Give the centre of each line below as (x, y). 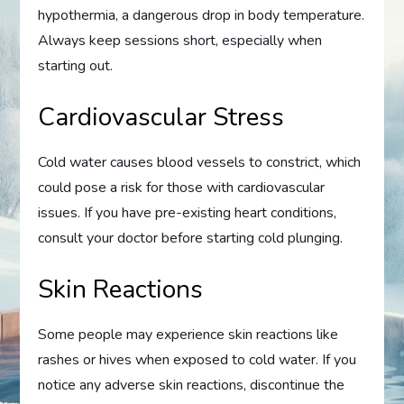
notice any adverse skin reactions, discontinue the (192, 385)
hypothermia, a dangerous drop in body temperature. (202, 15)
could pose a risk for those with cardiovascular (182, 187)
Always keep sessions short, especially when (180, 40)
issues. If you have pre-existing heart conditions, (188, 212)
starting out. (76, 65)
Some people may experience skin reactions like (188, 334)
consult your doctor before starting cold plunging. (191, 238)
